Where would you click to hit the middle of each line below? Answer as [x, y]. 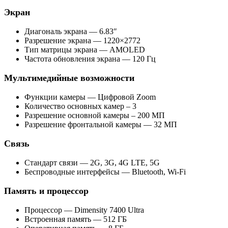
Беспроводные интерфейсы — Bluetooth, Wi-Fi [105, 172]
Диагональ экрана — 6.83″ [71, 32]
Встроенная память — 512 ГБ [76, 219]
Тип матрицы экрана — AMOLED [85, 50]
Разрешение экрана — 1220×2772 [82, 41]
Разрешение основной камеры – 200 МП [95, 116]
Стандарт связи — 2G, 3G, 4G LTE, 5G [92, 163]
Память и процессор [46, 191]
